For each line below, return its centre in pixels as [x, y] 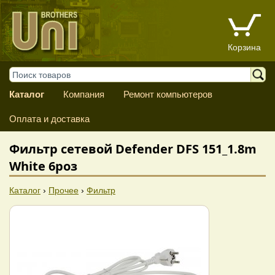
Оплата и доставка [49, 119]
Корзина [244, 48]
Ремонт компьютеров [168, 94]
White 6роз [43, 166]
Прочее [64, 190]
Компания [83, 94]
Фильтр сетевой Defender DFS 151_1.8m [133, 149]
